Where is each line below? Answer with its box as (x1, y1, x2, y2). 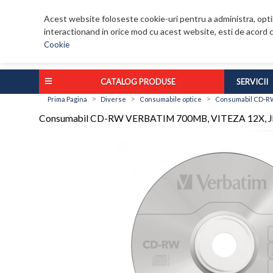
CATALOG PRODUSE (101, 77, 175, 87)
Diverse (101, 95, 126, 104)
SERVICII (236, 77, 268, 87)
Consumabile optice (140, 95, 202, 104)
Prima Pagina (48, 95, 87, 104)
